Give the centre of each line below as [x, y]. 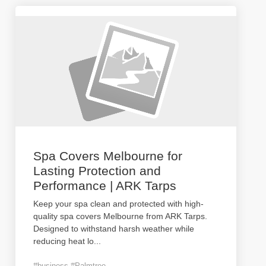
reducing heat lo [64, 241]
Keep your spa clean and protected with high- [118, 204]
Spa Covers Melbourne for [108, 156]
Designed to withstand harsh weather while [114, 229]
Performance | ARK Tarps [105, 186]
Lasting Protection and [97, 171]
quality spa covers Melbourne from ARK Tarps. [120, 216]
